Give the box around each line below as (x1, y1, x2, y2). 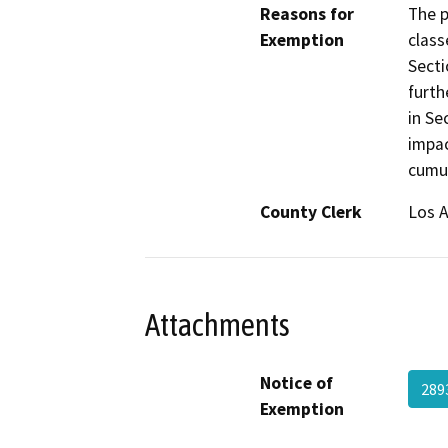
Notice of (260, 371, 333, 394)
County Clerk (260, 201, 362, 224)
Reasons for (260, 3, 354, 26)
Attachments (145, 306, 290, 343)
